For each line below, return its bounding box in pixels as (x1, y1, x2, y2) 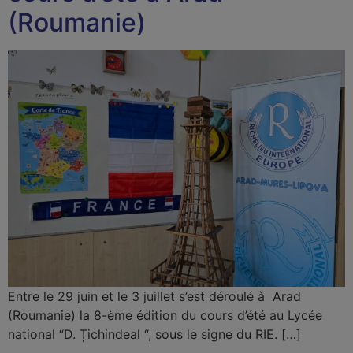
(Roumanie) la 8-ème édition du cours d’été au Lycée (8, 307, 322, 323)
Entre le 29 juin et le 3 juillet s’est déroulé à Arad (8, 288, 301, 304)
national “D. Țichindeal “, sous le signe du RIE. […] (8, 325, 301, 342)
